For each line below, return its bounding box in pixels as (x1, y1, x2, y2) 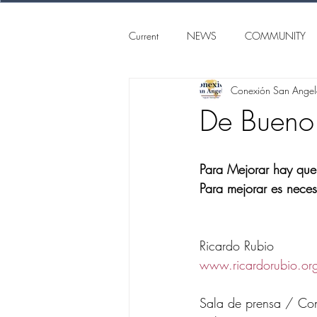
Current (129, 28, 158, 42)
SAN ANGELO (157, 85, 221, 99)
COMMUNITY (245, 28, 306, 42)
